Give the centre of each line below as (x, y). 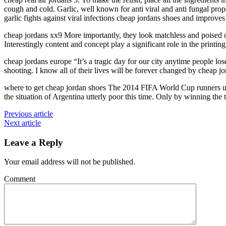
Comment (20, 179)
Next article (22, 123)
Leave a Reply (34, 142)
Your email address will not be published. (70, 162)
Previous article (29, 114)
